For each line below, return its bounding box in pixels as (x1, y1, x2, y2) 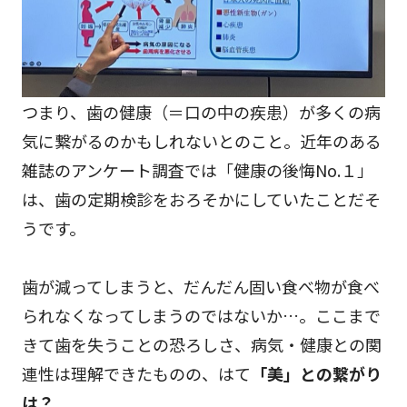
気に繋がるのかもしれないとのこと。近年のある (22, 129, 382, 154)
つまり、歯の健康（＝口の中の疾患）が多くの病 (22, 100, 381, 124)
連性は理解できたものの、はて (22, 362, 251, 386)
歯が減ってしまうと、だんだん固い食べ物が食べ (22, 274, 380, 299)
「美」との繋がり (251, 362, 382, 386)
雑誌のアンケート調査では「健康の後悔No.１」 (22, 158, 373, 183)
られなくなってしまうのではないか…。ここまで (22, 303, 381, 328)
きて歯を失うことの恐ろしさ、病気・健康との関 (22, 333, 382, 357)
